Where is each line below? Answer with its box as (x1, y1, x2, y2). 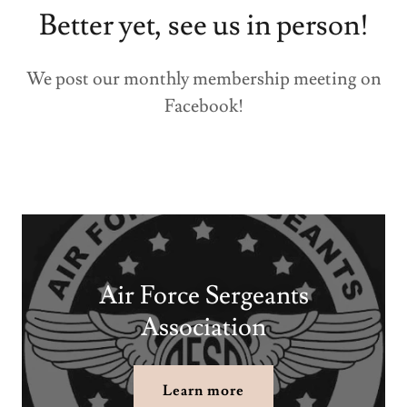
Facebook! (164, 94, 243, 119)
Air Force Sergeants (98, 279, 309, 313)
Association (141, 311, 266, 345)
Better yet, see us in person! (38, 6, 369, 45)
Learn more (162, 382, 245, 401)
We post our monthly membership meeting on (25, 67, 382, 92)
